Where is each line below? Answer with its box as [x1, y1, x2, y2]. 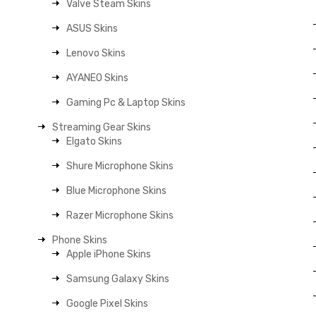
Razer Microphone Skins [66, 209, 174, 221]
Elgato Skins [66, 135, 123, 147]
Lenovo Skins [66, 47, 126, 59]
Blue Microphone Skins [66, 185, 167, 197]
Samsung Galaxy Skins [66, 273, 170, 285]
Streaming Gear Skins [52, 121, 152, 133]
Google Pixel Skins [66, 298, 149, 310]
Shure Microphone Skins [66, 160, 174, 172]
